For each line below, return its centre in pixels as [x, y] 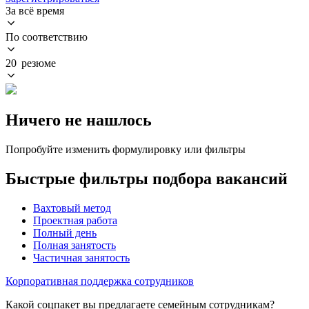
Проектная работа [75, 220]
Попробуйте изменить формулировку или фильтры [126, 149]
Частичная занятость [81, 257]
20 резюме [31, 63]
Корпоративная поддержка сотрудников [100, 281]
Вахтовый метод [72, 208]
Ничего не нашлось [79, 120]
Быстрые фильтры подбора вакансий [147, 178]
